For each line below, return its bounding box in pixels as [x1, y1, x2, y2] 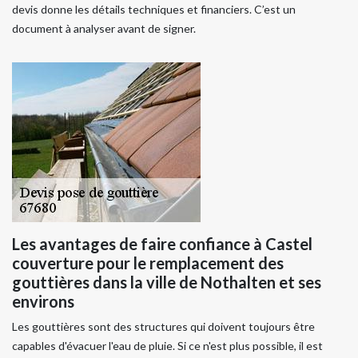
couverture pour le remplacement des [12, 253, 284, 272]
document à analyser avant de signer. [12, 21, 196, 35]
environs [12, 291, 74, 311]
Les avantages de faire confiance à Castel [12, 233, 312, 253]
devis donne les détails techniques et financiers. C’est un [12, 2, 296, 16]
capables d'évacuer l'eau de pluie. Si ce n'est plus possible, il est [12, 338, 323, 352]
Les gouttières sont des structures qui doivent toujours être [12, 319, 315, 333]
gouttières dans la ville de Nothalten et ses [12, 272, 321, 292]
